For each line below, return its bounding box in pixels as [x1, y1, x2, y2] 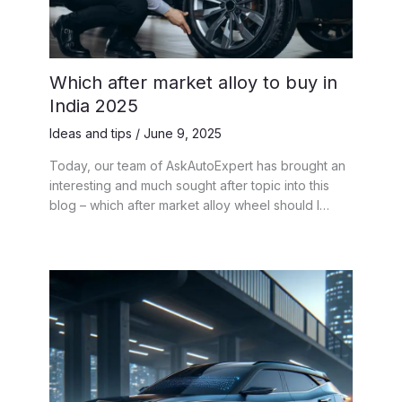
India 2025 [49, 94, 138, 117]
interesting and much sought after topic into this [49, 177, 329, 193]
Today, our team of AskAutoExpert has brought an [49, 157, 345, 173]
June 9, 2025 [144, 125, 222, 141]
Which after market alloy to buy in [49, 71, 337, 93]
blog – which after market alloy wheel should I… [49, 197, 329, 213]
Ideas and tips [49, 125, 132, 141]
